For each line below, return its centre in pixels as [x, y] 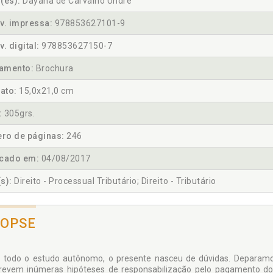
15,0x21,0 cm [45, 91]
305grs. [18, 114]
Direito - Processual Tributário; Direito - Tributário [114, 181]
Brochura [54, 69]
